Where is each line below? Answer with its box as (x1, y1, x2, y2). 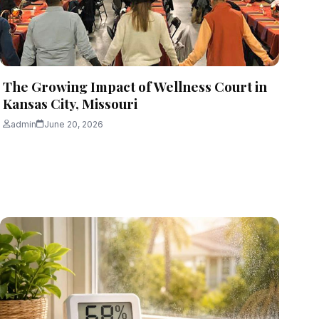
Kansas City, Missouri (3, 93, 137, 113)
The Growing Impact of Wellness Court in (3, 76, 267, 95)
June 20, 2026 (44, 118, 103, 130)
